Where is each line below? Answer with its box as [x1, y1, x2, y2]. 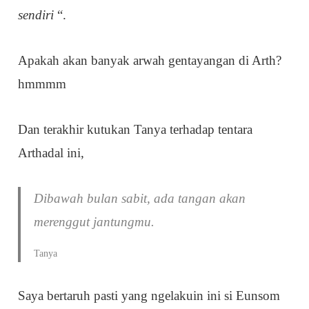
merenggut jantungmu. [34, 215, 155, 230]
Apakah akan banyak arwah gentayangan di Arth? [18, 53, 282, 68]
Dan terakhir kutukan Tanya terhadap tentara [18, 122, 253, 137]
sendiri [18, 8, 58, 23]
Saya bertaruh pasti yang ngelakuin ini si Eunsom [18, 288, 281, 303]
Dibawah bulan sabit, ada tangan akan [34, 191, 246, 206]
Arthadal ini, [18, 146, 85, 161]
